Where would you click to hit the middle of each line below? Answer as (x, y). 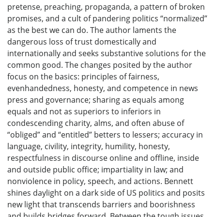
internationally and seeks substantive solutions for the (107, 53)
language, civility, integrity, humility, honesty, (89, 146)
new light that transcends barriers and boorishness (101, 204)
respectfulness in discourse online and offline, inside (103, 158)
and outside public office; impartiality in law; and (95, 169)
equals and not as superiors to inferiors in (84, 111)
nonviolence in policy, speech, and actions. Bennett (100, 181)
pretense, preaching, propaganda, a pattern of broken (106, 7)
